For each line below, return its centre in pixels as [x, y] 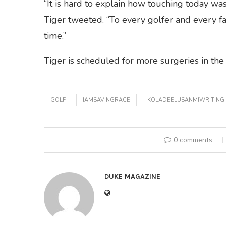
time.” [55, 36]
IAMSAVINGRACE [106, 100]
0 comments [193, 140]
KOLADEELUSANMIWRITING [186, 100]
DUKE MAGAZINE [132, 176]
